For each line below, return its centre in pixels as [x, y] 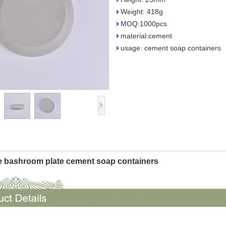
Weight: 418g [142, 12]
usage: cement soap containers [171, 48]
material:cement [146, 36]
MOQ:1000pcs [144, 24]
